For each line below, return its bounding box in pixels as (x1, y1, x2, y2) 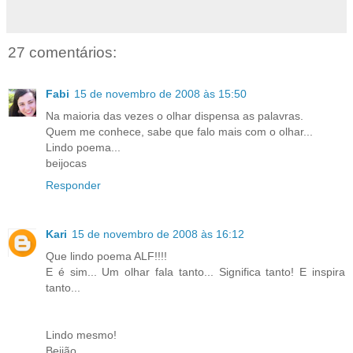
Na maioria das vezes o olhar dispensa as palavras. (46, 109, 303, 122)
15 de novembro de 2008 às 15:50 (74, 87, 247, 100)
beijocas (46, 156, 87, 169)
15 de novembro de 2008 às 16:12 (72, 227, 244, 240)
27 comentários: (8, 44, 117, 61)
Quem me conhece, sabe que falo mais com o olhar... (46, 124, 313, 138)
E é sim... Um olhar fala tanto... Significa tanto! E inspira (46, 265, 345, 278)
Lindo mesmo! (46, 328, 117, 341)
